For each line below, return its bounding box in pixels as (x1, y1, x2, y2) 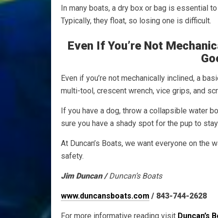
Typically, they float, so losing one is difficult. (61, 16, 211, 25)
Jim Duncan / (61, 171, 107, 181)
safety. (61, 151, 84, 161)
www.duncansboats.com (61, 191, 149, 200)
